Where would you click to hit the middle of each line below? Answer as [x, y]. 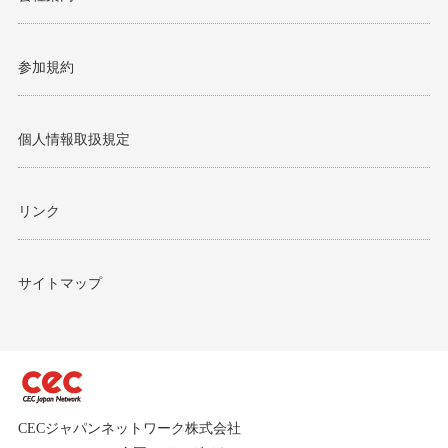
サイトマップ [60, 283]
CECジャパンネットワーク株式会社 [129, 428]
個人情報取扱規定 [74, 139]
